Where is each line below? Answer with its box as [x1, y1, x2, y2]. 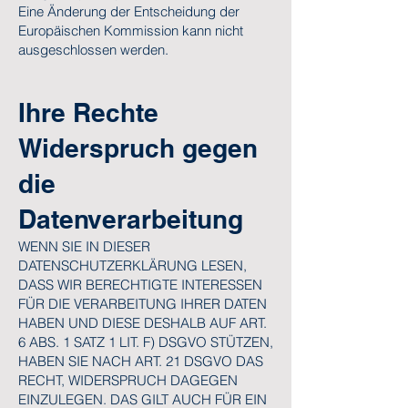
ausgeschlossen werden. [18, 41, 168, 58]
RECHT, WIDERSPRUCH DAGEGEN [18, 372, 238, 389]
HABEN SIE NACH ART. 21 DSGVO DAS [18, 352, 263, 370]
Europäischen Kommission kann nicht [18, 22, 243, 39]
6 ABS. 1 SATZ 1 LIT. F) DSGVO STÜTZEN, [18, 333, 273, 351]
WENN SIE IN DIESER [18, 238, 150, 255]
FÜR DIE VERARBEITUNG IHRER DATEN [18, 295, 267, 312]
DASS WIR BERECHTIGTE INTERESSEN [18, 276, 262, 293]
